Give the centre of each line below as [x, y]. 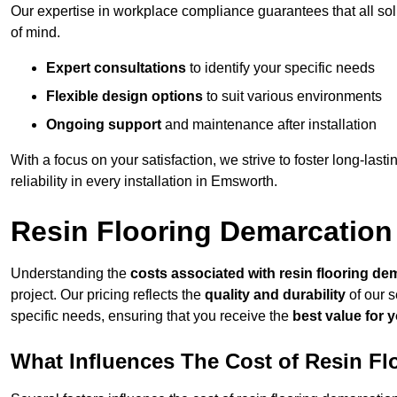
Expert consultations [116, 68]
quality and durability [275, 295]
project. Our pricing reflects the [108, 295]
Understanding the [70, 274]
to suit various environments [292, 97]
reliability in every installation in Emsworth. [144, 182]
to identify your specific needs [280, 68]
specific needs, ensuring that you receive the [152, 316]
